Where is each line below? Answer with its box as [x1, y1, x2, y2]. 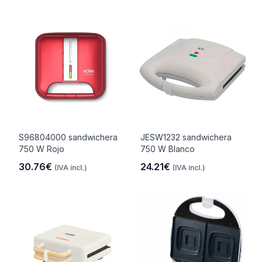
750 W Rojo [19, 144, 64, 154]
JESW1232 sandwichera [140, 132, 232, 142]
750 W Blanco [140, 144, 195, 154]
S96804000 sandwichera [19, 132, 118, 142]
